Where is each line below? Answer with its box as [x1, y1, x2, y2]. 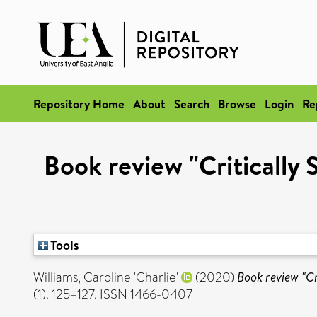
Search [174, 96, 209, 112]
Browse [218, 96, 256, 112]
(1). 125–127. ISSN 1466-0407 [33, 285, 192, 304]
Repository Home [33, 96, 125, 112]
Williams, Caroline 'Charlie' [33, 268, 178, 287]
